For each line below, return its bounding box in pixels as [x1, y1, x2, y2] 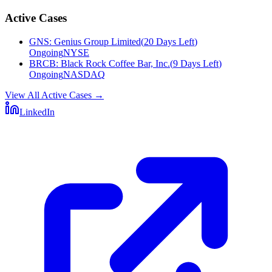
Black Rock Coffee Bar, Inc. [61, 58, 170, 69]
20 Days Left [144, 36, 194, 47]
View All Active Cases [5, 89, 92, 100]
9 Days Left [173, 58, 219, 69]
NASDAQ [63, 69, 105, 80]
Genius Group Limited [54, 36, 141, 47]
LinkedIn [19, 106, 55, 117]
